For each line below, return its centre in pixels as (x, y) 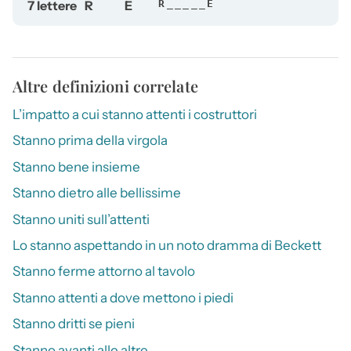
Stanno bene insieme (76, 166)
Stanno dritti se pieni (74, 324)
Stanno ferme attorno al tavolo (104, 271)
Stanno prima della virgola (90, 141)
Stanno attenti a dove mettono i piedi (123, 297)
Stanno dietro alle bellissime (97, 193)
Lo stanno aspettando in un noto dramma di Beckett (167, 246)
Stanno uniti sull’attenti (81, 219)
